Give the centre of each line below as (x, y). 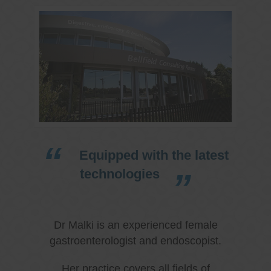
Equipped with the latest (154, 155)
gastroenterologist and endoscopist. (135, 240)
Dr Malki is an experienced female (135, 225)
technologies (119, 174)
